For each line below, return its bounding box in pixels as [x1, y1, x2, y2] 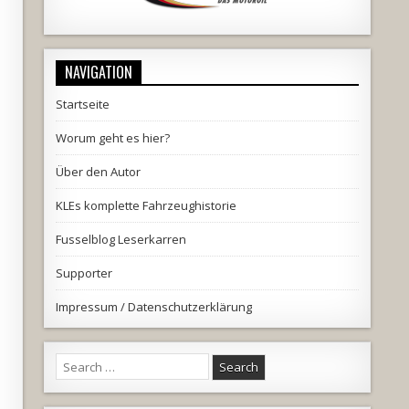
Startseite [55, 96, 110, 113]
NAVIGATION [64, 61, 132, 84]
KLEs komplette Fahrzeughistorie [55, 197, 236, 215]
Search [54, 353, 94, 371]
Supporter [55, 265, 112, 282]
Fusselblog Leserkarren [55, 231, 186, 248]
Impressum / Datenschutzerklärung [55, 299, 252, 316]
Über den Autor [55, 163, 141, 181]
